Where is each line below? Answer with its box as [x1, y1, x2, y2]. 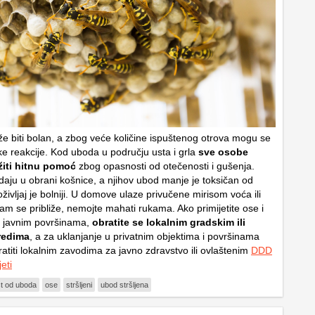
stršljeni [66, 280, 92, 289]
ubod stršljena [101, 280, 148, 289]
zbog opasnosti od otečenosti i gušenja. [76, 160, 255, 172]
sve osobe [198, 146, 248, 157]
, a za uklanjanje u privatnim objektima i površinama [30, 230, 259, 242]
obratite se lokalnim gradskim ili [89, 216, 245, 228]
